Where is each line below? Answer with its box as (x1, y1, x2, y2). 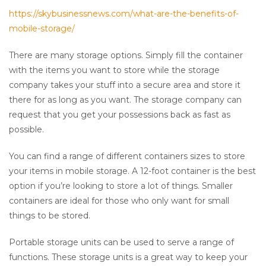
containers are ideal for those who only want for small (9, 195, 229, 206)
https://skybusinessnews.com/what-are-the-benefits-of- (9, 8, 239, 19)
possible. (9, 123, 44, 135)
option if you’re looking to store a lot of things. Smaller (9, 180, 233, 191)
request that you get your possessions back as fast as (9, 109, 230, 120)
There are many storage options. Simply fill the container (9, 49, 243, 61)
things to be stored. (9, 210, 90, 221)
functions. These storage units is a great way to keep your (9, 251, 248, 262)
